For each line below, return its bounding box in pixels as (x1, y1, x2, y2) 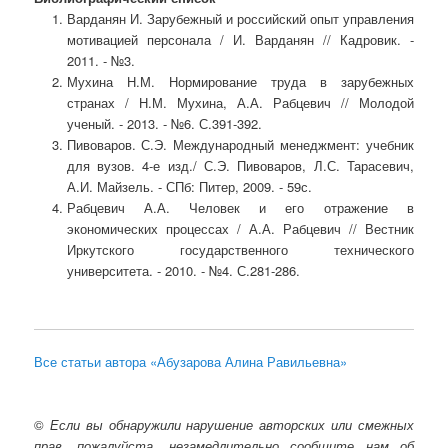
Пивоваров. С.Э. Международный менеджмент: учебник (66, 134, 414, 154)
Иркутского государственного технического (66, 239, 414, 259)
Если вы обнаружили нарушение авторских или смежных (49, 415, 414, 435)
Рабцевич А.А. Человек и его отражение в (66, 197, 414, 217)
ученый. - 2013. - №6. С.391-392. (66, 113, 262, 133)
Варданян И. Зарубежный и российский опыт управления (66, 8, 414, 28)
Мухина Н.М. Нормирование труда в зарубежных (66, 71, 414, 91)
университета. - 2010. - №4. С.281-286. (66, 260, 300, 280)
